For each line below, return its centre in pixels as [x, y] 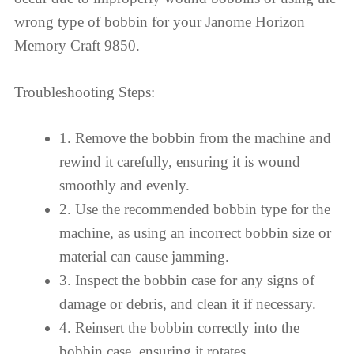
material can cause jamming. [144, 256]
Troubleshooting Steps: [85, 92]
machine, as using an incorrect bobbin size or [195, 233]
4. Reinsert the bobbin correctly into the [179, 328]
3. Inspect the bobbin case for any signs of [187, 280]
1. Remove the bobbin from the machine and [195, 138]
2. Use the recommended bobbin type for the [195, 209]
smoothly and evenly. [124, 185]
